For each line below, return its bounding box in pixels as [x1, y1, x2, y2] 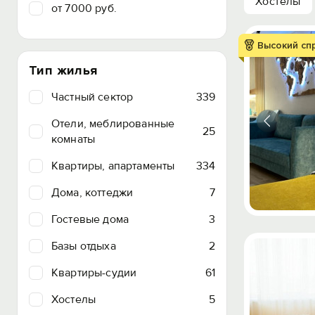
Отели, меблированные [51, 117, 175, 131]
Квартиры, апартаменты [51, 159, 175, 173]
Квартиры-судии [51, 266, 137, 280]
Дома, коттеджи [51, 186, 134, 200]
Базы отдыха [51, 239, 116, 253]
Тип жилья [29, 63, 98, 78]
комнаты [51, 132, 96, 146]
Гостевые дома [51, 212, 129, 226]
